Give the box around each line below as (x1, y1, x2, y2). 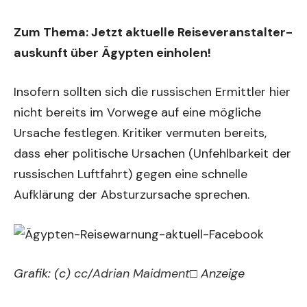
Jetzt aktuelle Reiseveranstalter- (91, 24, 293, 40)
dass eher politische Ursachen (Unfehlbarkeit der (14, 145, 291, 162)
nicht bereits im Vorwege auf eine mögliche (14, 104, 261, 121)
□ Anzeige (190, 265, 245, 282)
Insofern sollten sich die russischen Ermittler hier (14, 84, 291, 100)
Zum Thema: (14, 24, 91, 40)
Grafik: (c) (14, 265, 74, 282)
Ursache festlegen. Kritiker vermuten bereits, (14, 125, 267, 141)
